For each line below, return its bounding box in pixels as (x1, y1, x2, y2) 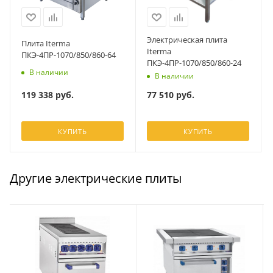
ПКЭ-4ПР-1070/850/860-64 (21, 49, 116, 61)
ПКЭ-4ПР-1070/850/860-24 (147, 57, 241, 68)
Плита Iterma (21, 38, 70, 49)
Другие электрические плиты (10, 169, 182, 186)
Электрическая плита (147, 34, 227, 45)
